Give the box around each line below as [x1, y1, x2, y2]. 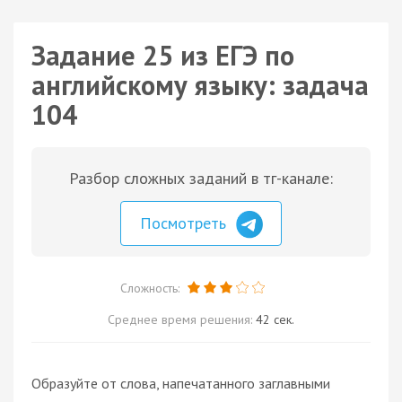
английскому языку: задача [31, 67, 369, 102]
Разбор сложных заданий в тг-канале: [69, 168, 333, 188]
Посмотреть [140, 213, 231, 233]
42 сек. [256, 310, 294, 328]
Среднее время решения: [108, 310, 256, 328]
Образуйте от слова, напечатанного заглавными [31, 373, 330, 392]
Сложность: [119, 279, 183, 296]
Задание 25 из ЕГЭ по [31, 38, 294, 73]
